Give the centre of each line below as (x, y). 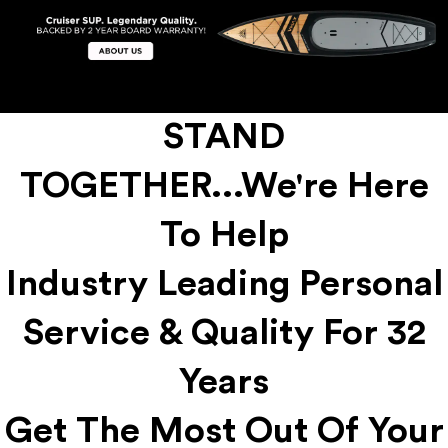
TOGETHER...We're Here (224, 185)
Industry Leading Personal (224, 283)
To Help (224, 234)
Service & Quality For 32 (224, 332)
